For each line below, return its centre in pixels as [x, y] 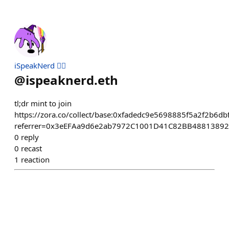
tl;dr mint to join [43, 103]
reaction [35, 159]
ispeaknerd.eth [72, 80]
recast [31, 148]
